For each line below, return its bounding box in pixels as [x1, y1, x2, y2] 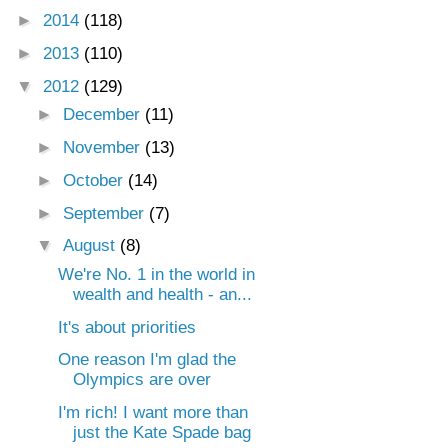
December [63, 105, 146, 125]
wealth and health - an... [73, 284, 253, 304]
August [63, 236, 121, 256]
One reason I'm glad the [58, 350, 237, 370]
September [63, 203, 150, 223]
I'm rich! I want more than [58, 403, 249, 422]
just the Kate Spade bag [73, 423, 252, 442]
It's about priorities [58, 317, 197, 337]
